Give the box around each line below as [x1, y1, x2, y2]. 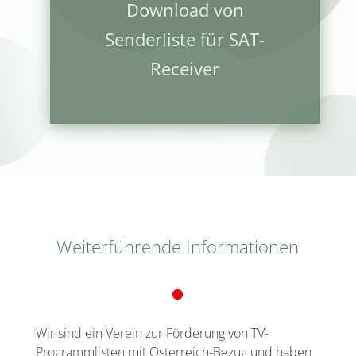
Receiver [150, 56, 220, 81]
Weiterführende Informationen [56, 234, 300, 259]
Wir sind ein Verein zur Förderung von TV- [35, 324, 269, 342]
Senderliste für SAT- [105, 27, 265, 52]
